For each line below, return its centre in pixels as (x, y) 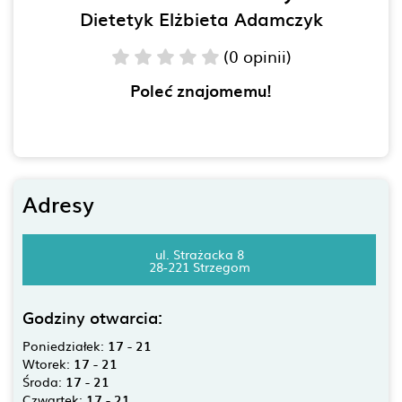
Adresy (58, 204)
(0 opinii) (257, 56)
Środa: (44, 381)
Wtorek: (48, 363)
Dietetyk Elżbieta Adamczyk (201, 18)
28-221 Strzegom (199, 266)
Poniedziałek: (65, 345)
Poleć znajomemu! (201, 90)
